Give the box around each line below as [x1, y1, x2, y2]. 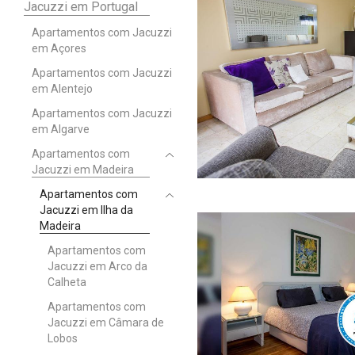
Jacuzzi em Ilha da [40, 203, 133, 216]
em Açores [32, 41, 86, 55]
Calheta [48, 275, 86, 288]
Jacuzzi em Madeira [32, 162, 134, 176]
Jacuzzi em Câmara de [48, 315, 164, 329]
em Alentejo [32, 82, 93, 95]
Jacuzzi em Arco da [48, 259, 147, 273]
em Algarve [32, 122, 90, 136]
